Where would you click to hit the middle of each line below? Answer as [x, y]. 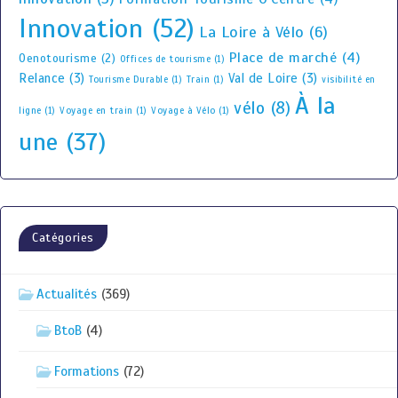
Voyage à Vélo [183, 110]
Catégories [63, 237]
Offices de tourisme [165, 59]
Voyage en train [96, 110]
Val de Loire [263, 78]
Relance [42, 78]
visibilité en [349, 79]
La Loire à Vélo [252, 32]
